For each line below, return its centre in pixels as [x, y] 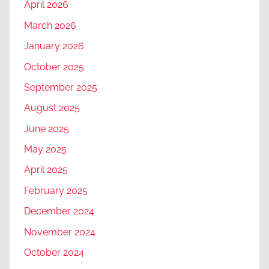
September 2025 [61, 87]
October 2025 [54, 67]
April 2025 [46, 170]
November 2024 [60, 232]
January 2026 [54, 46]
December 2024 [59, 211]
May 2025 [45, 149]
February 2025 [56, 190]
